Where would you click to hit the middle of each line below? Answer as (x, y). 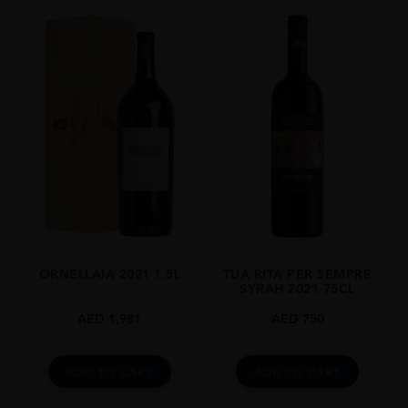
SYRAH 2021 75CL (297, 289)
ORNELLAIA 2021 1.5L (110, 275)
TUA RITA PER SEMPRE (297, 275)
